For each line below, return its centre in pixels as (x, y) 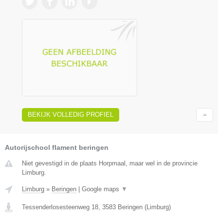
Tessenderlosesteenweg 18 (60, 207)
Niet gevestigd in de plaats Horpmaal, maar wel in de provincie (110, 163)
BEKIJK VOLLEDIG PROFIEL (71, 114)
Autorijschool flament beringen (57, 147)
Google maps (101, 189)
